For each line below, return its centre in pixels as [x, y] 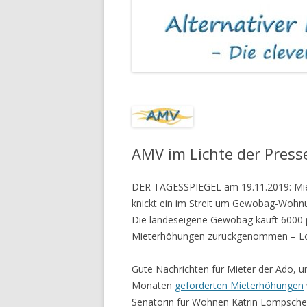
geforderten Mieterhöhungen [239, 285]
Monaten [153, 285]
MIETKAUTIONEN [272, 9]
